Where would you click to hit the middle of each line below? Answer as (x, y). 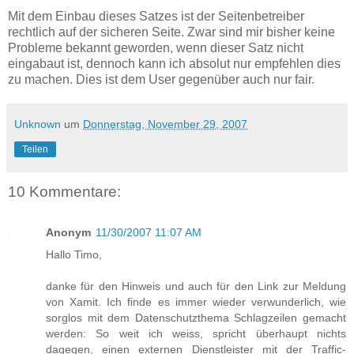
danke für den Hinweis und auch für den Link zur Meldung (196, 286)
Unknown (38, 124)
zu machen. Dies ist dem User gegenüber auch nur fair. (161, 79)
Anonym (68, 233)
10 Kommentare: (64, 191)
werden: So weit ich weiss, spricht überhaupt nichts (196, 334)
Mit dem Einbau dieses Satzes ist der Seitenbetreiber (156, 16)
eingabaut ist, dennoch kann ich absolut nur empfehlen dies (174, 63)
